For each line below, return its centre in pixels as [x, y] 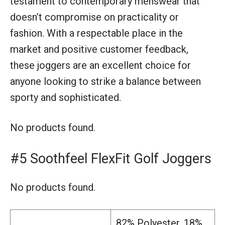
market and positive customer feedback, [99, 49]
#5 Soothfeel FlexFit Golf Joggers [111, 158]
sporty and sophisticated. [66, 97]
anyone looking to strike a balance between [105, 81]
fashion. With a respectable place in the [96, 33]
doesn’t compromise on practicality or [94, 17]
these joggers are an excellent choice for [100, 65]
